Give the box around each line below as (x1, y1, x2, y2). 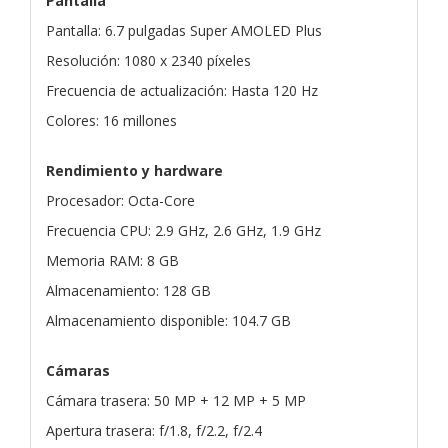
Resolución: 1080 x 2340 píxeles (46, 50, 251, 70)
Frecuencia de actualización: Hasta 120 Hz (46, 80, 318, 100)
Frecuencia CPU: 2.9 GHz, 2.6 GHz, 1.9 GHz (46, 220, 321, 240)
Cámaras (46, 360, 110, 380)
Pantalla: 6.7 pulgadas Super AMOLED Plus (46, 20, 322, 40)
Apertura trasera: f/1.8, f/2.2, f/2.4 (46, 420, 262, 440)
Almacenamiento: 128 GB (46, 280, 211, 300)
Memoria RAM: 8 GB (46, 250, 179, 270)
